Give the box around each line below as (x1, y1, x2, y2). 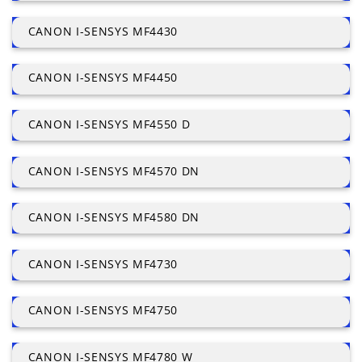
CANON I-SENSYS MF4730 (27, 255, 179, 271)
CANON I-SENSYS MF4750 (27, 302, 179, 318)
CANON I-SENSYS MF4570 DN (27, 162, 200, 179)
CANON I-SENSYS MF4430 (27, 23, 179, 39)
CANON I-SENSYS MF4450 (27, 69, 179, 86)
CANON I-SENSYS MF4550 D (27, 116, 191, 133)
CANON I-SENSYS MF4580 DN (27, 209, 200, 225)
